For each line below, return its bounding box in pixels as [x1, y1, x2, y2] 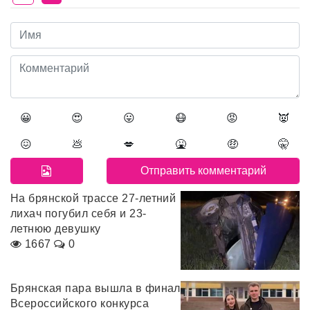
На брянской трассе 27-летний [10, 192, 176, 204]
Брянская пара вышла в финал [10, 282, 181, 295]
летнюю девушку [10, 222, 101, 235]
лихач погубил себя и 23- [10, 207, 147, 219]
